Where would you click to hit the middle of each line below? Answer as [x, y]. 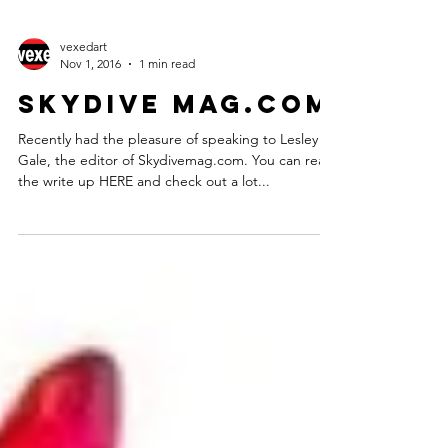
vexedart [83, 134]
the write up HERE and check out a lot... [144, 269]
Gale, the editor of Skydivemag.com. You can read [135, 248]
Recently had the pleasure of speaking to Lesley [168, 227]
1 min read [167, 151]
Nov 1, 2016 [90, 151]
